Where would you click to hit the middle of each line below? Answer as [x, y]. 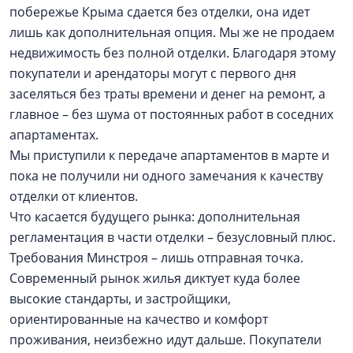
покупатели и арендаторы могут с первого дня [153, 73]
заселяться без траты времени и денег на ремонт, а [167, 94]
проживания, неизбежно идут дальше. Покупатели [165, 340]
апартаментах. [57, 135]
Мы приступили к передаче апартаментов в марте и [169, 155]
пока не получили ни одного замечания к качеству [166, 176]
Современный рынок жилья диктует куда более [155, 278]
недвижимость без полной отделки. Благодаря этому [173, 53]
